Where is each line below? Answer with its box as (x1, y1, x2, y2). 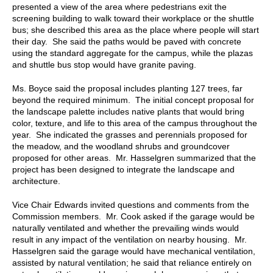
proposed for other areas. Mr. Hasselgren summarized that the (12, 152, 256, 163)
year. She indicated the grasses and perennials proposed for (12, 129, 247, 140)
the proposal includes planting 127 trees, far (73, 83, 243, 93)
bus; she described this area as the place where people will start (12, 24, 259, 35)
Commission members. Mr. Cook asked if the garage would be (12, 211, 255, 221)
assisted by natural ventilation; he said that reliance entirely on (12, 257, 252, 268)
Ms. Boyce (12, 83, 55, 93)
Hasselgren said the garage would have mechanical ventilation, (12, 246, 255, 256)
